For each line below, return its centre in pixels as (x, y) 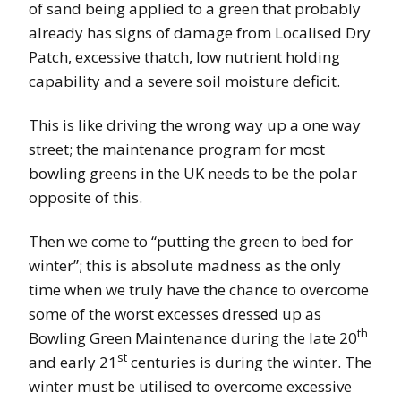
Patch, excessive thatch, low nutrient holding (184, 56)
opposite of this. (85, 197)
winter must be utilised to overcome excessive (190, 386)
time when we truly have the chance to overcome (199, 289)
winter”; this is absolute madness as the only (185, 265)
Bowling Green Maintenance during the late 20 (193, 337)
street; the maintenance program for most (177, 149)
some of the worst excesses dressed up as (175, 313)
